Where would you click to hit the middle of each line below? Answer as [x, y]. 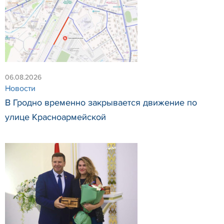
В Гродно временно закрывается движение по [101, 103]
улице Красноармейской [55, 117]
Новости [20, 89]
